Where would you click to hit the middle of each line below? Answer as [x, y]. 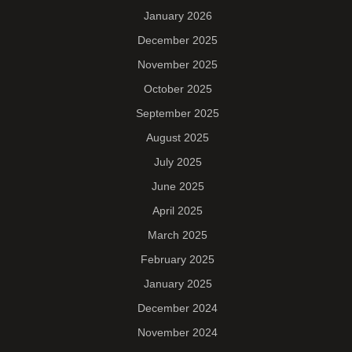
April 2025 [178, 211]
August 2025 [178, 138]
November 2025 [178, 65]
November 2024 [178, 333]
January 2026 [178, 16]
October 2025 [178, 89]
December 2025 [178, 40]
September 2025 [178, 114]
